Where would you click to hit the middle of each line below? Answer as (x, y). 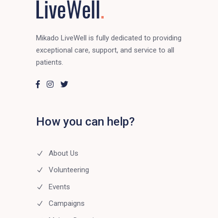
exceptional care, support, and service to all (105, 50)
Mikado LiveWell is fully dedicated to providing (109, 38)
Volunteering (69, 170)
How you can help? (85, 122)
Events (59, 187)
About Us (64, 153)
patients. (50, 62)
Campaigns (67, 204)
